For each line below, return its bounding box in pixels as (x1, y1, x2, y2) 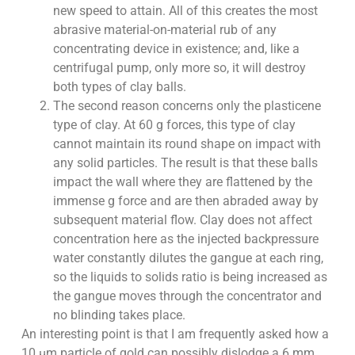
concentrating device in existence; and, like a (52, 41, 300, 57)
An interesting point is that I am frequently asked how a (21, 326, 329, 342)
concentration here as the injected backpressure (52, 231, 319, 247)
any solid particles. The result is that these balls (52, 155, 318, 171)
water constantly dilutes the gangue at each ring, (52, 250, 323, 266)
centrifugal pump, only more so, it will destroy (52, 60, 306, 76)
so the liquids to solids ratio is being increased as (52, 269, 327, 285)
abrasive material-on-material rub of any (52, 22, 277, 38)
